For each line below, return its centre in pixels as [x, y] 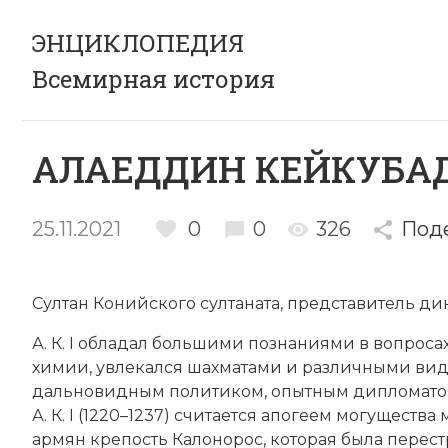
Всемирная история [153, 79]
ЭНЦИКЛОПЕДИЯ [138, 43]
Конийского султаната [186, 303]
